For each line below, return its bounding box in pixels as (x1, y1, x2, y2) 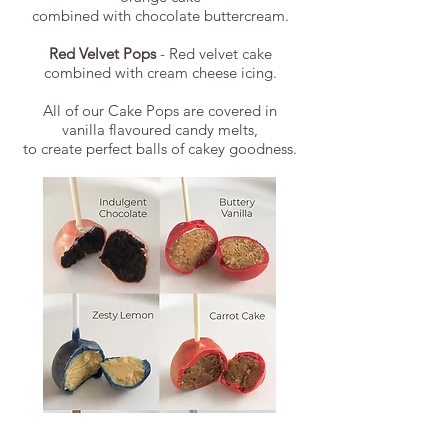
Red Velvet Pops (48, 44, 156, 64)
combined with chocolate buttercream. (31, 6, 289, 26)
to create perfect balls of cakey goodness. (23, 139, 297, 159)
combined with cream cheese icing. (43, 63, 277, 83)
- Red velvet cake (155, 44, 272, 64)
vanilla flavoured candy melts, (62, 120, 258, 140)
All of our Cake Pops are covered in (43, 101, 277, 121)
